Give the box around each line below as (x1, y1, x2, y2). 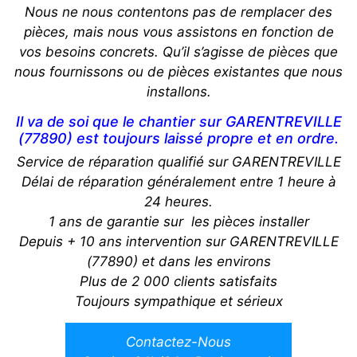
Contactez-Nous (126, 334, 231, 351)
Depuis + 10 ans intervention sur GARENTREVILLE (18, 233, 339, 250)
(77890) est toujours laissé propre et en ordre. (18, 130, 339, 147)
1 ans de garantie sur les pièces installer (48, 214, 309, 230)
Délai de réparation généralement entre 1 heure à (21, 174, 336, 190)
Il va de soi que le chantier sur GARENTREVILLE (15, 113, 342, 131)
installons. (146, 84, 211, 100)
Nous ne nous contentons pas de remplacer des (25, 4, 332, 21)
